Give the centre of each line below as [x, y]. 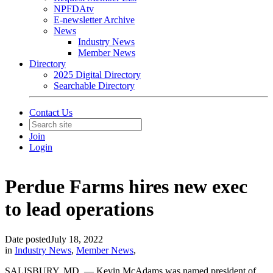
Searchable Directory [94, 86]
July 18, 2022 [77, 239]
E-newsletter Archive [94, 20]
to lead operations [79, 209]
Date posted [28, 239]
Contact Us [51, 112]
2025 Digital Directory [97, 75]
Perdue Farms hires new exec [126, 187]
